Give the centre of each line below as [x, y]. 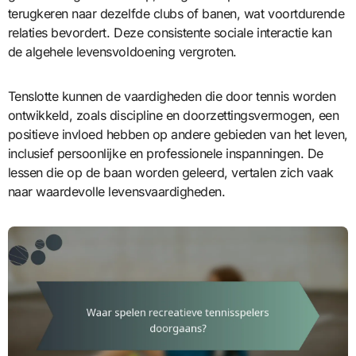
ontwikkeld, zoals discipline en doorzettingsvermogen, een [173, 115]
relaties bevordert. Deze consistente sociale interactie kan [170, 32]
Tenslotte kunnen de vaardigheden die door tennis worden [172, 96]
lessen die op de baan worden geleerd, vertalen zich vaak [170, 172]
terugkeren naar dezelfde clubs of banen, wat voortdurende [176, 13]
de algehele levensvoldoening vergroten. [122, 51]
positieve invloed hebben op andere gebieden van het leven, [178, 134]
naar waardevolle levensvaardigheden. [116, 191]
